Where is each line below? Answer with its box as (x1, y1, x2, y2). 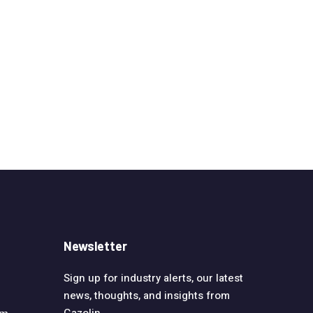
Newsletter (64, 238, 127, 254)
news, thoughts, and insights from (64, 288, 230, 304)
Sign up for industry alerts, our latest (64, 270, 243, 286)
